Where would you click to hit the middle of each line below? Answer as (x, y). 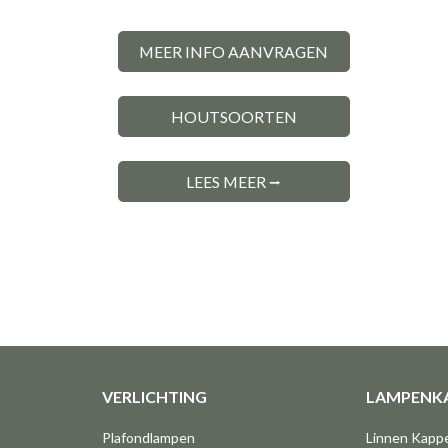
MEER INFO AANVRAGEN (234, 52)
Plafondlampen (148, 437)
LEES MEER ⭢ (234, 182)
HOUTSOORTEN (233, 117)
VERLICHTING (154, 396)
